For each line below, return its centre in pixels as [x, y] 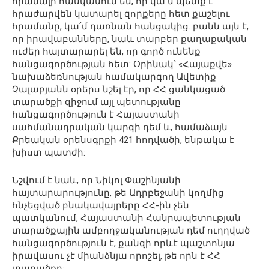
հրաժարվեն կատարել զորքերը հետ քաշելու [121, 14]
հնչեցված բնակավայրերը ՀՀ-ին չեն [101, 205]
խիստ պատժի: [49, 152]
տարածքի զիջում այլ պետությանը [96, 102]
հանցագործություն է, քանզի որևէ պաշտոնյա [123, 243]
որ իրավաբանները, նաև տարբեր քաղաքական [129, 39]
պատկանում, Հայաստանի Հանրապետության [126, 218]
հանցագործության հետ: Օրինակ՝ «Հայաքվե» [122, 64]
